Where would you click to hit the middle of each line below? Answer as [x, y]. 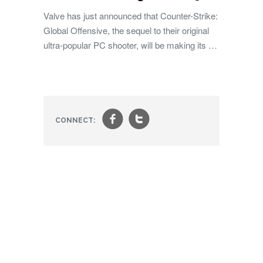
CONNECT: [75, 120]
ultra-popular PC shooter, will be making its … [130, 45]
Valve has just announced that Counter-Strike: [131, 16]
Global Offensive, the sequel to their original [126, 30]
